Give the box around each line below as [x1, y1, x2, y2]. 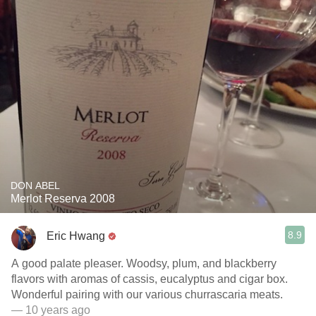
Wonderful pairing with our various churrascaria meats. [11, 288, 283, 300]
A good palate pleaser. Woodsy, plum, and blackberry [11, 257, 276, 269]
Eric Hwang [47, 229, 105, 242]
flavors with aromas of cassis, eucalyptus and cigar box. [11, 273, 288, 285]
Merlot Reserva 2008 [11, 193, 115, 205]
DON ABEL [11, 180, 60, 191]
